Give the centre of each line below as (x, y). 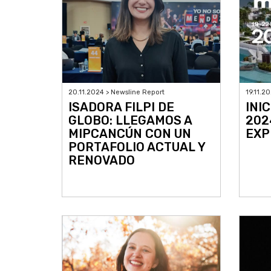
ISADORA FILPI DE (121, 107)
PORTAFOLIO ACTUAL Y (137, 147)
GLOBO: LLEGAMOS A (130, 121)
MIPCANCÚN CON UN (130, 134)
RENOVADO (102, 161)
